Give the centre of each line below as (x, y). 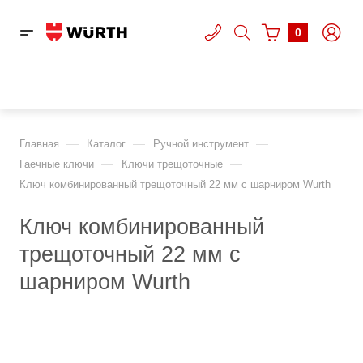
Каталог (106, 144)
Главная (39, 144)
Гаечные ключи (57, 164)
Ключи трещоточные (172, 164)
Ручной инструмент (201, 144)
